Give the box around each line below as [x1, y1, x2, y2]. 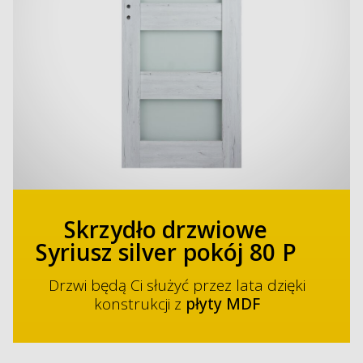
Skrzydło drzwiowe [64, 214, 268, 246]
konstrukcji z [93, 293, 186, 315]
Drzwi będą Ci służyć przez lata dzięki [48, 275, 305, 297]
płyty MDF [185, 293, 260, 315]
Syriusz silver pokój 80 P [35, 237, 297, 268]
